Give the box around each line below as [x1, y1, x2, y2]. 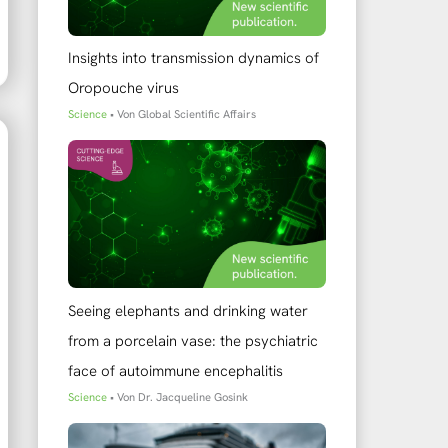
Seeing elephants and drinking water [68, 300, 308, 321]
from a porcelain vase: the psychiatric [68, 330, 318, 351]
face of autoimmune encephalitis [68, 360, 283, 381]
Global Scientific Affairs [138, 107, 256, 122]
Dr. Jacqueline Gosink [138, 389, 248, 404]
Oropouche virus [68, 78, 179, 99]
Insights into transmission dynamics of [68, 48, 319, 69]
